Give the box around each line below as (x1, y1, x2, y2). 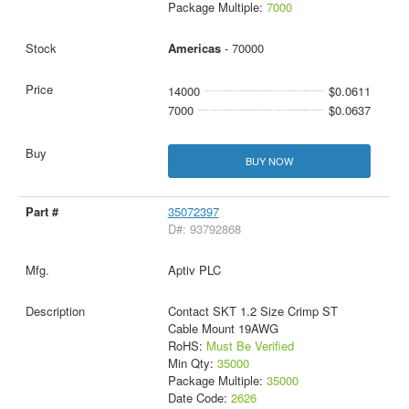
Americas (167, 38, 221, 57)
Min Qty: (167, 353, 217, 372)
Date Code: (167, 388, 231, 406)
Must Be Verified (205, 336, 294, 354)
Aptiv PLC (167, 260, 221, 278)
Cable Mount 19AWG (167, 319, 278, 337)
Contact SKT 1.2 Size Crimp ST (167, 301, 338, 320)
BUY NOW (245, 152, 293, 168)
